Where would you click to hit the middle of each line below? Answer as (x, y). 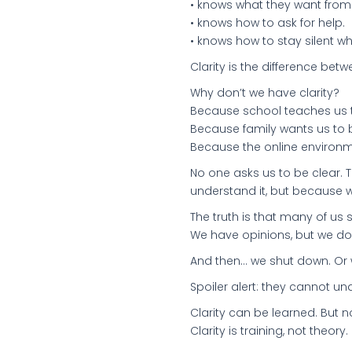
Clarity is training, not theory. (269, 331)
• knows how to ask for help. (268, 23)
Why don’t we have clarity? (265, 93)
